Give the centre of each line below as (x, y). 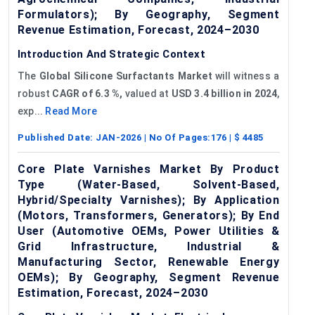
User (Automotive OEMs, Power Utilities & (149, 231)
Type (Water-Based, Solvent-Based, (149, 184)
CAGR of (72, 93)
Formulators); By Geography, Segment (149, 14)
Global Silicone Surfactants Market (126, 76)
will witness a (246, 76)
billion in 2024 (244, 93)
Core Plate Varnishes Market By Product (149, 169)
